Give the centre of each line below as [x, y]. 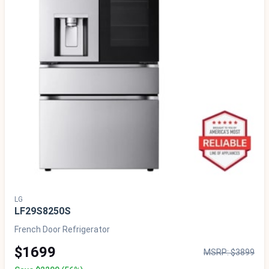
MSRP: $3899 [229, 252]
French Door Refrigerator [62, 229]
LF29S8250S [43, 211]
